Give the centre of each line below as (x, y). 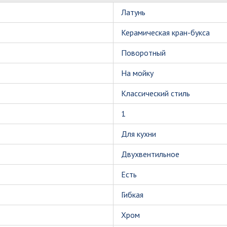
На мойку (137, 73)
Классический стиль (156, 93)
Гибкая (132, 195)
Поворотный (143, 53)
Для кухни (139, 134)
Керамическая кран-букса (165, 32)
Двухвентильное (150, 154)
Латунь (133, 12)
